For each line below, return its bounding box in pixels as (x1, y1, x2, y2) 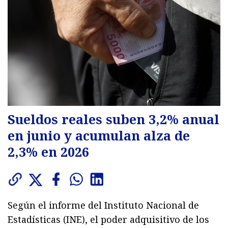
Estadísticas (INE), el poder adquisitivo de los (8, 213, 209, 225)
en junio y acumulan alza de (8, 126, 190, 144)
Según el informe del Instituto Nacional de (8, 198, 199, 211)
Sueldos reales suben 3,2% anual (8, 110, 219, 128)
